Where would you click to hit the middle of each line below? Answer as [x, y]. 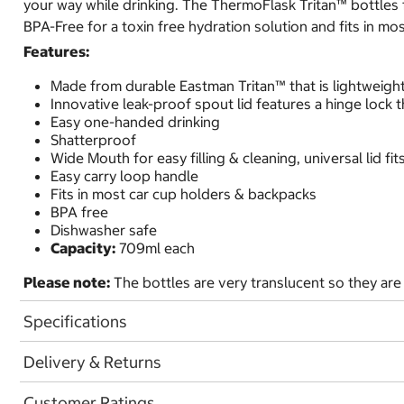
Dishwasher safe [104, 230]
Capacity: [83, 248]
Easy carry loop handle [124, 176]
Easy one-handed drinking [135, 122]
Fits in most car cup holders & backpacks [184, 194]
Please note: [67, 282]
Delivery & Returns [92, 362]
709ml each [155, 248]
